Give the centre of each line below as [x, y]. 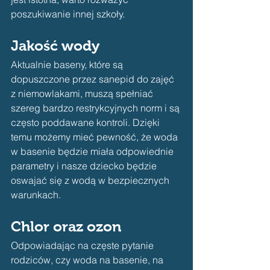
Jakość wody [55, 46]
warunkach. [37, 195]
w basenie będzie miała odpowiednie [93, 152]
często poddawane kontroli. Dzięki [86, 123]
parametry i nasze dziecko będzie [85, 166]
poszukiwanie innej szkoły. [68, 14]
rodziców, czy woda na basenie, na [88, 260]
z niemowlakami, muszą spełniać [83, 94]
